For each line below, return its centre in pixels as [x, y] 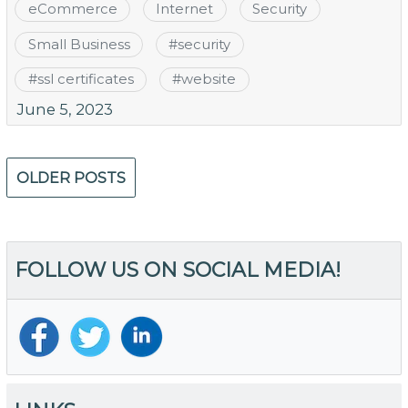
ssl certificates [85, 80]
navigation [63, 196]
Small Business [79, 44]
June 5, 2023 [65, 110]
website [209, 80]
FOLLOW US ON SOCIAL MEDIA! [178, 270]
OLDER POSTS [71, 178]
